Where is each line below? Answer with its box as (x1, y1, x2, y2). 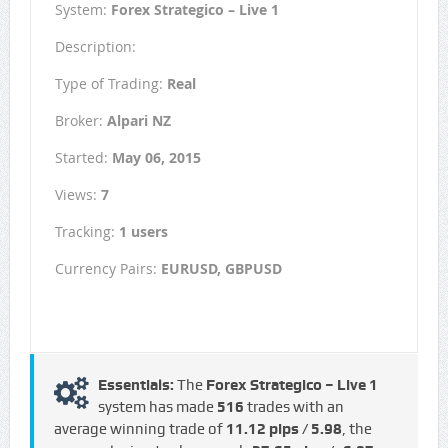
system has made (97, 398, 217, 417)
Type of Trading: (54, 74, 167, 94)
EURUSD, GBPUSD (160, 259, 282, 279)
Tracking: (54, 222, 119, 242)
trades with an (243, 398, 344, 417)
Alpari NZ (106, 111, 171, 131)
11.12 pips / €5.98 (225, 420, 342, 439)
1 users (118, 222, 168, 242)
